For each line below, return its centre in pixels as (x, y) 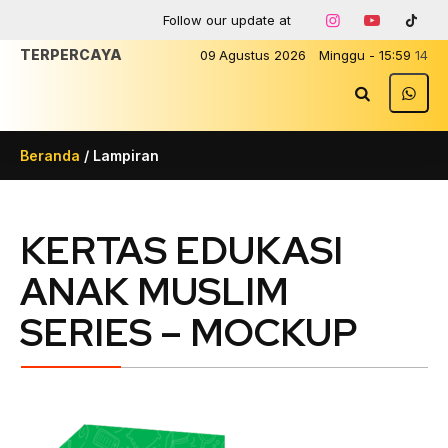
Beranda (50, 155)
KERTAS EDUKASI (181, 250)
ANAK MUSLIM (154, 291)
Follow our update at (227, 20)
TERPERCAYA (71, 54)
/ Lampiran (119, 155)
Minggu (342, 55)
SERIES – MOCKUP (189, 332)
